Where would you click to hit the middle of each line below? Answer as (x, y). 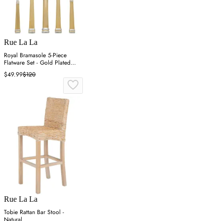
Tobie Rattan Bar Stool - (34, 212)
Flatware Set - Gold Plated (37, 63)
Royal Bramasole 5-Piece (35, 55)
